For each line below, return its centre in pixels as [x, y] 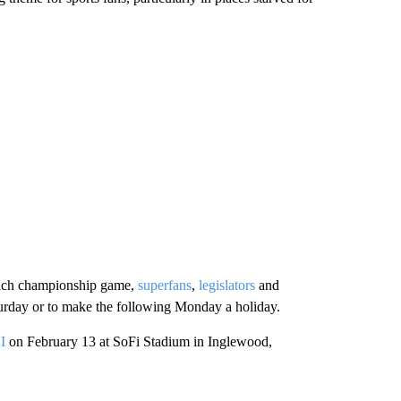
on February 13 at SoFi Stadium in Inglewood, [138, 341]
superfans [164, 285]
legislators [226, 285]
